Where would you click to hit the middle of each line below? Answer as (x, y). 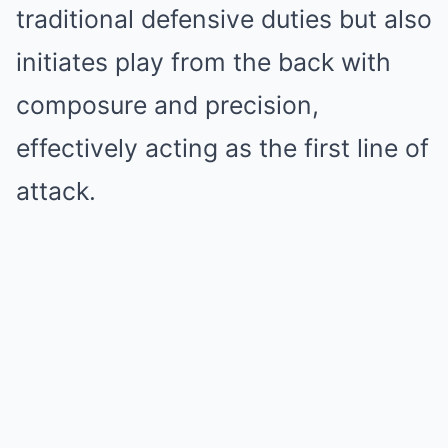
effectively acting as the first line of (222, 148)
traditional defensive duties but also (224, 19)
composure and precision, (167, 105)
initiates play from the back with (203, 62)
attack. (56, 191)
